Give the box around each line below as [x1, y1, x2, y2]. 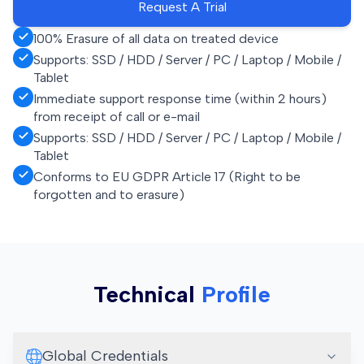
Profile [201, 279, 271, 308]
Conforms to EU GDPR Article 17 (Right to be [33, 168, 301, 184]
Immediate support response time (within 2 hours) [33, 90, 327, 106]
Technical [93, 279, 195, 308]
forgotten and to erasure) [33, 186, 184, 202]
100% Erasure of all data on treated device [33, 30, 279, 46]
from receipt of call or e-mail [33, 108, 200, 124]
